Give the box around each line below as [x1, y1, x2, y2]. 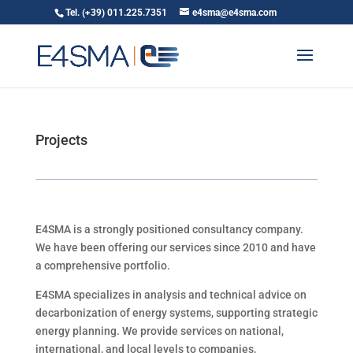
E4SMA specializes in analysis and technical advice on [35, 288, 307, 301]
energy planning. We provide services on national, [35, 325, 284, 337]
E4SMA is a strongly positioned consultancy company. [35, 223, 303, 236]
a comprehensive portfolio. [35, 259, 170, 272]
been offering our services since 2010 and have [77, 241, 316, 254]
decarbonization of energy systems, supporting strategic [35, 307, 318, 319]
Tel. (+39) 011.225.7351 [65, 7, 167, 18]
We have [35, 241, 78, 254]
